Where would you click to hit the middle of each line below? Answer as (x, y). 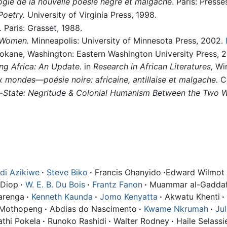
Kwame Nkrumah (176, 209)
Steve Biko (67, 172)
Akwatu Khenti (191, 196)
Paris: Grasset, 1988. (42, 28)
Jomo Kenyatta (129, 196)
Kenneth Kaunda (62, 196)
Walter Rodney (140, 221)
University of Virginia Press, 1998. (90, 15)
